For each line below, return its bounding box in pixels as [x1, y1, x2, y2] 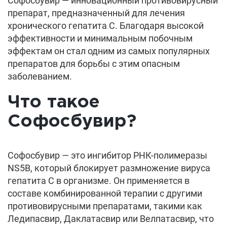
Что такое [8, 94, 100, 110]
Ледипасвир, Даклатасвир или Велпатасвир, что [8, 213, 214, 224]
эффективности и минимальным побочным [8, 33, 193, 44]
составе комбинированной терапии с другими [8, 188, 202, 199]
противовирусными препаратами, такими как [8, 201, 202, 211]
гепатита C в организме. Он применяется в [8, 175, 190, 186]
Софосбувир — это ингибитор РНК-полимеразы [8, 150, 207, 161]
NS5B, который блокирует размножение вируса [8, 163, 210, 173]
